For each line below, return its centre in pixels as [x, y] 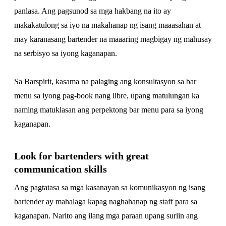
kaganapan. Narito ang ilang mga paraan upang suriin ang [106, 216]
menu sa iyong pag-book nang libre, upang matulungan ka [107, 96]
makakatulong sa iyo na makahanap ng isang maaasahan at [107, 25]
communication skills [61, 169]
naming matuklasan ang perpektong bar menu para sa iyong [109, 110]
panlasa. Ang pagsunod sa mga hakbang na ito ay [93, 11]
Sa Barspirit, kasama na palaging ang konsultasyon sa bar [105, 81]
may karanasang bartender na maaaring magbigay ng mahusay [113, 39]
